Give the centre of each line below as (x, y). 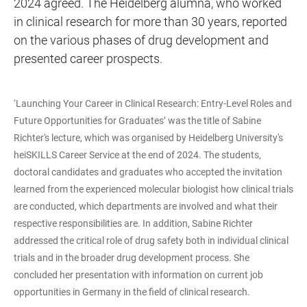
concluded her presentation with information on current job (138, 275)
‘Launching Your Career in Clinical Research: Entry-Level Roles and (153, 103)
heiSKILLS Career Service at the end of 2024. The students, (137, 155)
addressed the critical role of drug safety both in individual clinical (151, 241)
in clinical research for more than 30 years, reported (150, 22)
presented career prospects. (88, 59)
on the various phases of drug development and (141, 40)
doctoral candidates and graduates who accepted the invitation (148, 172)
